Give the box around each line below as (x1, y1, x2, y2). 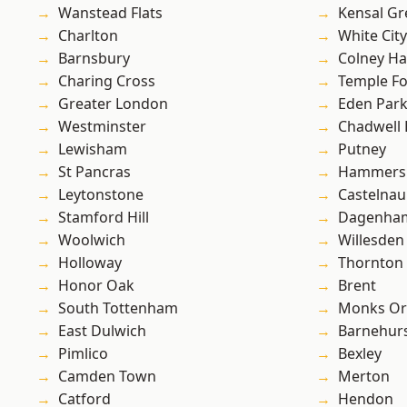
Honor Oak (58, 275, 134, 296)
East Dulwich (58, 321, 146, 342)
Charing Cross (58, 71, 155, 92)
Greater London (58, 94, 168, 114)
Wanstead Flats (58, 3, 163, 24)
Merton (338, 366, 390, 387)
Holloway (58, 253, 122, 273)
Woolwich (58, 230, 125, 251)
